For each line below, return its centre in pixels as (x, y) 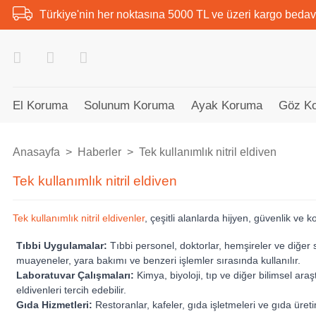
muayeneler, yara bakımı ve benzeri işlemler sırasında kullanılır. (159, 260)
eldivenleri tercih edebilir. (72, 290)
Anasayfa (36, 152)
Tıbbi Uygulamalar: (62, 245)
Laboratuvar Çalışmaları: (75, 275)
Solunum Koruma (129, 105)
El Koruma (40, 105)
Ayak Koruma (226, 105)
